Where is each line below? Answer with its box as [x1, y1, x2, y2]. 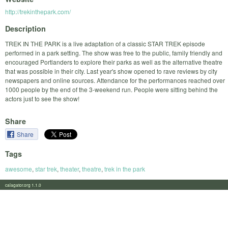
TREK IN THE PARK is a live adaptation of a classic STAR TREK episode [5, 39, 205, 48]
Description [5, 23, 46, 34]
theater [60, 164, 79, 173]
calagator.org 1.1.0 [5, 181, 47, 188]
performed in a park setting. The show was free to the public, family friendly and [5, 48, 222, 57]
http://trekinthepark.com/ [5, 7, 71, 16]
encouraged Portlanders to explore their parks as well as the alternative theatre [5, 57, 222, 66]
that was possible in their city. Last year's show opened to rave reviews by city [5, 66, 217, 75]
